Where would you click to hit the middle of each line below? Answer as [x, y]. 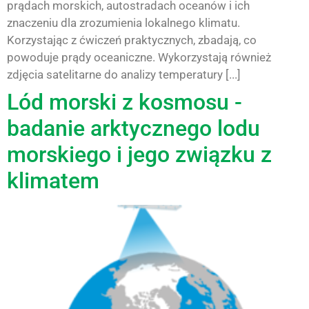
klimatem [53, 180]
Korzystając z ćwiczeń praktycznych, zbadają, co [132, 40]
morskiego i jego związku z [139, 154]
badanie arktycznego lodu [133, 128]
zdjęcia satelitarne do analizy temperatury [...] [124, 74]
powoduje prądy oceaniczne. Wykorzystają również [139, 57]
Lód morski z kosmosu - [124, 102]
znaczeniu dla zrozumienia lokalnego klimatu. [123, 22]
